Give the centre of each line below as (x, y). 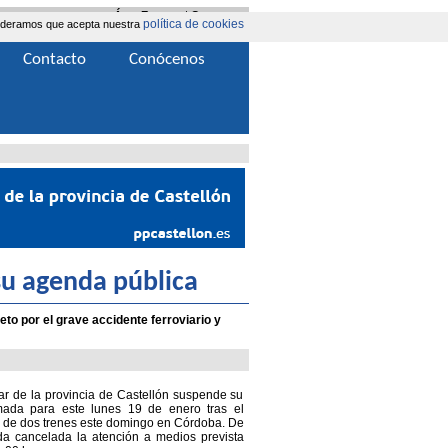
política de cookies (193, 24)
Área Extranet (149, 15)
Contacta (214, 15)
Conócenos (167, 59)
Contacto (54, 59)
